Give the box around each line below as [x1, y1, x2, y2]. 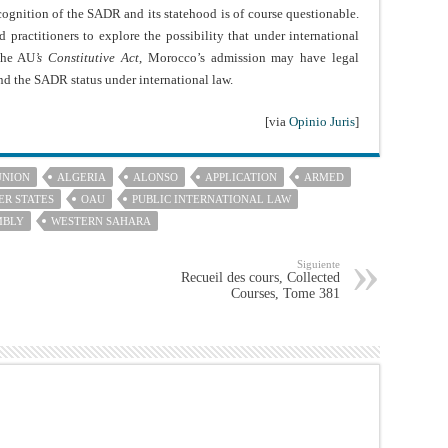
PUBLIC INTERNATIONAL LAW [132, 193, 291, 206]
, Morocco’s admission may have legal [139, 50, 360, 66]
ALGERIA [57, 171, 106, 184]
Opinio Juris [289, 114, 355, 130]
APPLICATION [205, 171, 277, 184]
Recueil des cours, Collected [181, 270, 340, 286]
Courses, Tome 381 [231, 286, 340, 302]
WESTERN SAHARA [51, 215, 151, 228]
